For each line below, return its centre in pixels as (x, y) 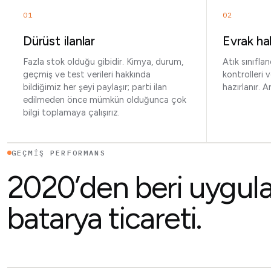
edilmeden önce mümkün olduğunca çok (105, 100)
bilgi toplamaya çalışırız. (71, 113)
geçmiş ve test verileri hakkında (87, 74)
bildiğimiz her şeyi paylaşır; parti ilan (95, 87)
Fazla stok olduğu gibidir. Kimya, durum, (103, 62)
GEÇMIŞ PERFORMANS (59, 152)
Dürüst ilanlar (59, 41)
